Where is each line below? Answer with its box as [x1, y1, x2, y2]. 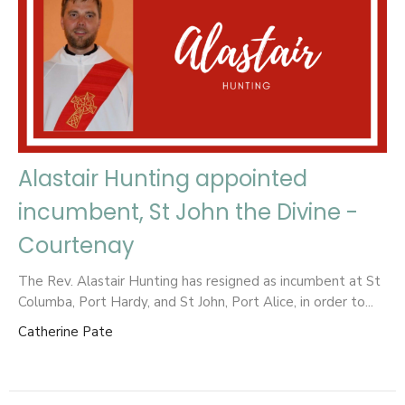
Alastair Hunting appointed [18, 164, 307, 194]
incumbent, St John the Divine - [18, 197, 358, 228]
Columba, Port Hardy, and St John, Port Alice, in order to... [18, 293, 373, 312]
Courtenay [18, 231, 135, 261]
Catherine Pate [18, 323, 113, 342]
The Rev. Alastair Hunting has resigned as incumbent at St [18, 272, 381, 291]
